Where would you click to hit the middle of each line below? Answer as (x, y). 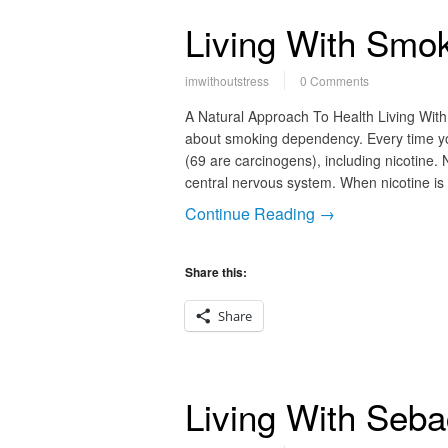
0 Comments (334, 80)
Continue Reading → (259, 213)
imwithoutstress (226, 80)
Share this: (215, 272)
